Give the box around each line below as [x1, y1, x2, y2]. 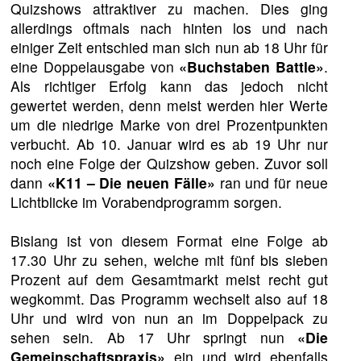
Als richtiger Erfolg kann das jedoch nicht [10, 75, 328, 96]
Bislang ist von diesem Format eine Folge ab [10, 230, 328, 251]
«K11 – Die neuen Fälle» [47, 172, 215, 193]
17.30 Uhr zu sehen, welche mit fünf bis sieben [10, 249, 328, 270]
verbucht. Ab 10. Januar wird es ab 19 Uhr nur [10, 133, 328, 154]
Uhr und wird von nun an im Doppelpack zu [10, 307, 328, 328]
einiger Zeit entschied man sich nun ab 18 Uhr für [10, 36, 328, 57]
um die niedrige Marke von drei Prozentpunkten [10, 114, 328, 135]
